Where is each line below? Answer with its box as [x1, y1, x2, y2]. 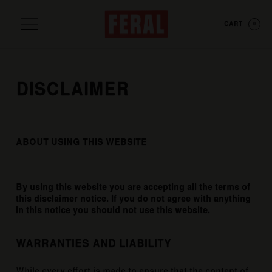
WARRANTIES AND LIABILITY [16, 239, 172, 250]
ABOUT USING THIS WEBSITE [16, 138, 148, 147]
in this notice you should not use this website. [16, 206, 211, 215]
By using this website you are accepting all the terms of [16, 183, 251, 192]
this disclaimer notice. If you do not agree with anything [16, 194, 251, 203]
